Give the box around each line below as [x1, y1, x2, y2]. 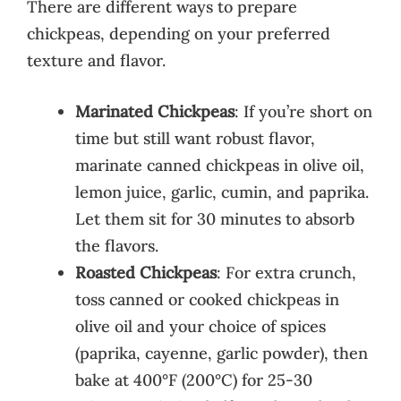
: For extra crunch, [217, 261, 356, 283]
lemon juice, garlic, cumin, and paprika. [75, 181, 369, 202]
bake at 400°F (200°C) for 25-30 [75, 369, 312, 390]
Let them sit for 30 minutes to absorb [75, 208, 354, 229]
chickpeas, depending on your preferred [27, 22, 330, 44]
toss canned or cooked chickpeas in [75, 288, 339, 310]
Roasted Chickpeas [75, 261, 217, 283]
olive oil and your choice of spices [75, 315, 326, 337]
